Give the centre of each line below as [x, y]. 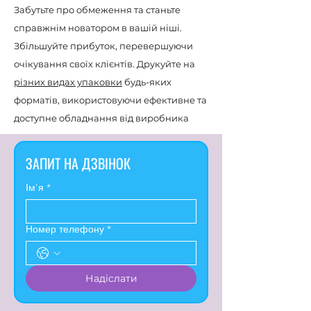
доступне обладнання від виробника [101, 118]
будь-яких [147, 82]
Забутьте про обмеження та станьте [97, 10]
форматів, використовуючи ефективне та [110, 100]
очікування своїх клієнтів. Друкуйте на [104, 64]
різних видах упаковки [68, 82]
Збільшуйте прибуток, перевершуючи [103, 46]
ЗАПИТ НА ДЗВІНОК [78, 163]
